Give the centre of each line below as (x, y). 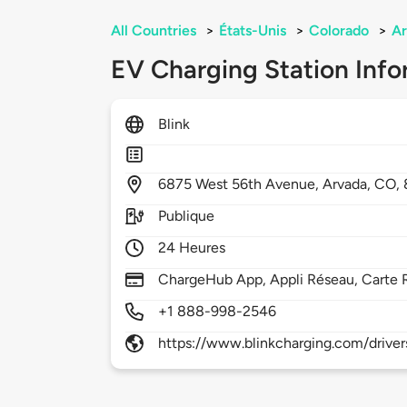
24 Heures (192, 248)
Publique (187, 216)
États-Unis (253, 31)
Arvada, (349, 184)
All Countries (154, 31)
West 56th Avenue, (259, 184)
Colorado (339, 31)
